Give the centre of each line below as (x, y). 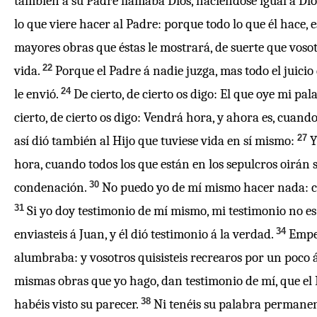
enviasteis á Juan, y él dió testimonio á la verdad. (144, 234)
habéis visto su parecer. (76, 304)
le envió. (36, 94)
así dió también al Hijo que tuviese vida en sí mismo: (154, 141)
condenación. (50, 188)
